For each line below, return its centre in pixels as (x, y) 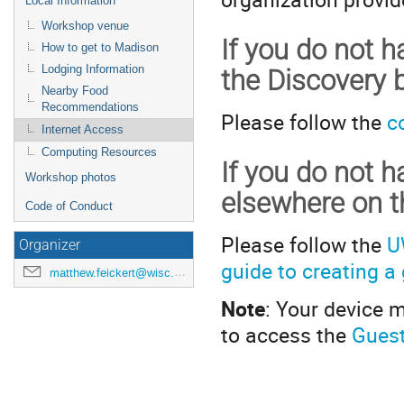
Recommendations (90, 107)
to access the (286, 335)
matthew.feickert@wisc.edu (112, 273)
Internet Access (83, 129)
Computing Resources (99, 152)
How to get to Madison (100, 47)
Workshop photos (71, 177)
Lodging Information (93, 69)
